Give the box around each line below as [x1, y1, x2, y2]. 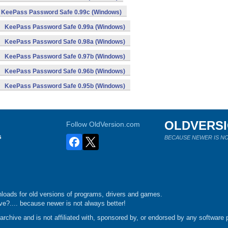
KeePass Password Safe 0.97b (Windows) [5, 53, 125, 60]
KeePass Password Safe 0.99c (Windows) [1, 9, 122, 16]
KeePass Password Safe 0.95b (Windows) [5, 82, 125, 90]
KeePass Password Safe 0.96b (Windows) [5, 68, 125, 75]
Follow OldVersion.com [66, 120, 140, 128]
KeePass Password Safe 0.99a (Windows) [5, 23, 125, 31]
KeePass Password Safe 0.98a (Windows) [5, 38, 125, 45]
